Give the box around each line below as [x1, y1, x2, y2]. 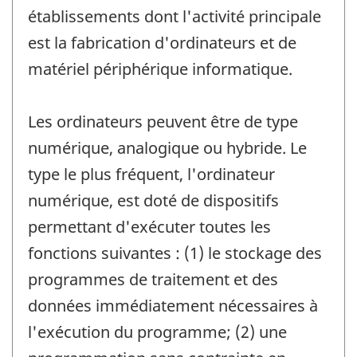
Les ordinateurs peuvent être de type [28, 110, 298, 132]
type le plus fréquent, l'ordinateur [28, 163, 275, 185]
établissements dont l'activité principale [28, 5, 321, 27]
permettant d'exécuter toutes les [28, 215, 271, 237]
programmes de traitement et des [28, 268, 278, 290]
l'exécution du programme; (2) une [28, 320, 287, 343]
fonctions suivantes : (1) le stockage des [28, 241, 322, 264]
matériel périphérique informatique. [28, 57, 292, 80]
